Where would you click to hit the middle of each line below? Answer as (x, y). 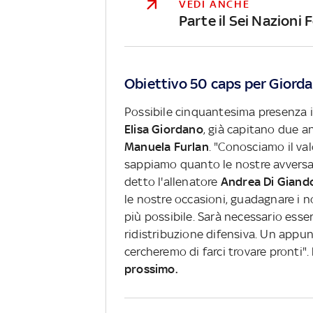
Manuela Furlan (166, 146)
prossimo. (151, 269)
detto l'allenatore (172, 181)
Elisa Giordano (163, 129)
